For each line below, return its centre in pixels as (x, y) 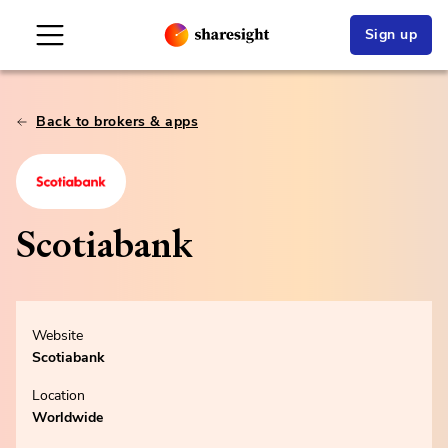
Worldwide (67, 418)
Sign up (390, 34)
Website (57, 336)
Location (58, 396)
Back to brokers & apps (117, 121)
